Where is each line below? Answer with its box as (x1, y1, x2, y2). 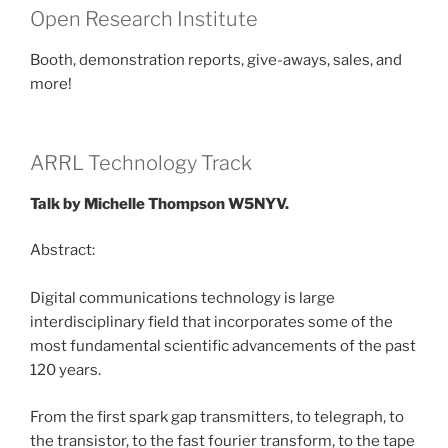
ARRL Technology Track (30, 150, 252, 175)
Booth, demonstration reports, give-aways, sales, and (30, 51, 402, 70)
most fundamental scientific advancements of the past (30, 337, 416, 356)
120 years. (30, 361, 101, 380)
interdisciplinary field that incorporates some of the (30, 313, 393, 332)
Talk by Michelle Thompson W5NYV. (30, 194, 289, 213)
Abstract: (30, 241, 95, 260)
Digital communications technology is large (30, 289, 335, 308)
